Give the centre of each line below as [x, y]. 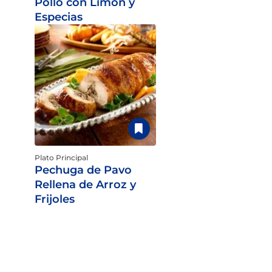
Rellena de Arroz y [85, 185]
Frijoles [54, 199]
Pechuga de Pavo [83, 170]
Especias [58, 17]
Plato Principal [61, 158]
